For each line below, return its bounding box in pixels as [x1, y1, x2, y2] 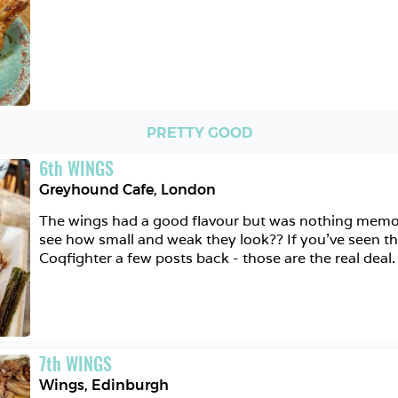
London [161, 181, 216, 198]
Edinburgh [92, 377, 169, 394]
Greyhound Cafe [39, 181, 154, 198]
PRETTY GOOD [146, 123, 252, 141]
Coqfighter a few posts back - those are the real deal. [39, 249, 395, 267]
